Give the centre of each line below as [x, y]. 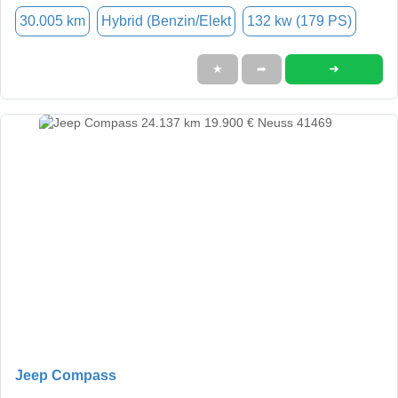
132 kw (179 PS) [299, 20]
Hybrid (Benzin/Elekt [166, 20]
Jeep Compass [66, 375]
